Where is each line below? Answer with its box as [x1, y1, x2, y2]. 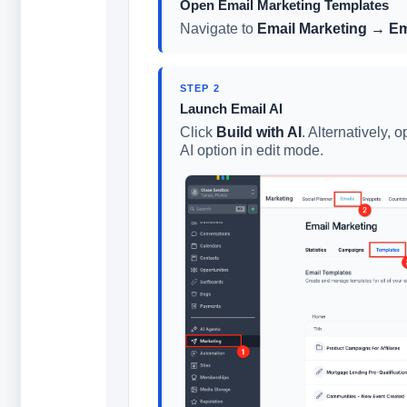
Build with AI [215, 124, 302, 140]
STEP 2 [179, 83, 220, 94]
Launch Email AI [179, 101, 283, 116]
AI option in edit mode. [179, 143, 323, 158]
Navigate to [179, 21, 257, 36]
